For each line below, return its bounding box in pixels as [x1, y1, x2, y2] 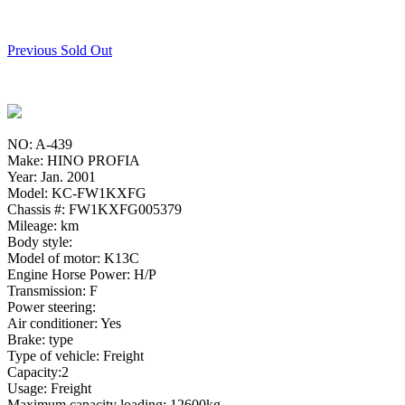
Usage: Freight [7, 380, 91, 396]
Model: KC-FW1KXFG [7, 184, 146, 201]
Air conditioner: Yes [7, 315, 121, 331]
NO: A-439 [7, 136, 72, 152]
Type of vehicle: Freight [7, 347, 144, 363]
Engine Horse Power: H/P [7, 266, 156, 282]
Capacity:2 [7, 363, 69, 380]
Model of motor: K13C [7, 250, 139, 266]
